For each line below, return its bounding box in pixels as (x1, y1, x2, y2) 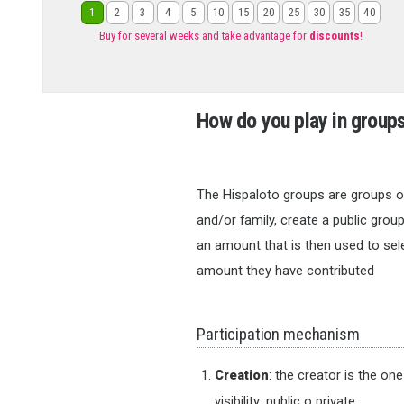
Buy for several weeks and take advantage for (98, 29, 309, 43)
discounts (308, 29, 360, 43)
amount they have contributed (197, 262, 375, 280)
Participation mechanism (197, 325, 360, 344)
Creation (215, 367, 270, 384)
